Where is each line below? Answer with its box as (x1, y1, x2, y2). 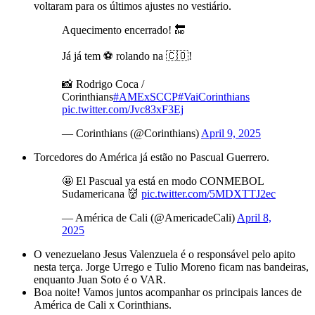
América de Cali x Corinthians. (34, 298, 172, 311)
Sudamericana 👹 (62, 187, 141, 200)
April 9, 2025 (201, 127, 261, 139)
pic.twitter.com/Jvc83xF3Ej (62, 103, 184, 115)
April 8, (237, 211, 271, 224)
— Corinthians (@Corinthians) (62, 127, 201, 139)
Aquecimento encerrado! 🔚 (62, 23, 186, 36)
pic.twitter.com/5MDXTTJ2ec (141, 187, 276, 200)
